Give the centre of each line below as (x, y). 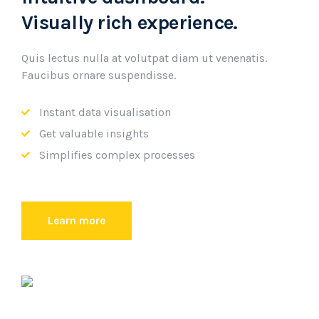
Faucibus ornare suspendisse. (99, 75)
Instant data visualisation (105, 112)
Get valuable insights (94, 134)
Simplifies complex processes (117, 155)
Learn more (77, 221)
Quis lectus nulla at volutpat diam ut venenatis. (144, 58)
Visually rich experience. (130, 22)
